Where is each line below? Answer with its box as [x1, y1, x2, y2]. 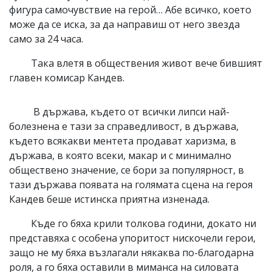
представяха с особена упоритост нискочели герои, [9, 231, 256, 245]
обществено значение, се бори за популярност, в [9, 163, 244, 177]
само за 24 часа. [9, 32, 83, 46]
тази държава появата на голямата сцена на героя [9, 177, 253, 191]
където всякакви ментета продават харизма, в [9, 134, 236, 148]
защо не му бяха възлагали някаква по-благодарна [9, 245, 254, 259]
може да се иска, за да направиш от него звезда [9, 17, 240, 31]
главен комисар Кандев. [9, 70, 124, 84]
